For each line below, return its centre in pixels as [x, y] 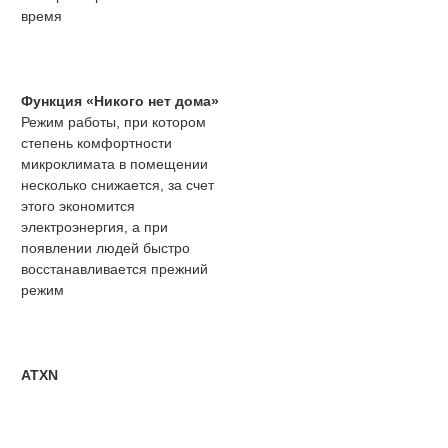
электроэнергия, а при [94, 227]
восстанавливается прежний [114, 269]
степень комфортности [96, 143]
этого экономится [78, 206]
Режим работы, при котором [113, 122]
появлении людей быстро [105, 248]
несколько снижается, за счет [117, 185]
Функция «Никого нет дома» [120, 101]
